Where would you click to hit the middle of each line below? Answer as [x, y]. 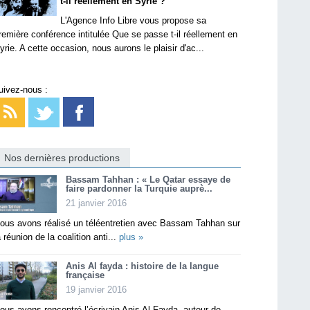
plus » [131, 237]
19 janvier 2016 [96, 289]
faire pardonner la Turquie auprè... [139, 189]
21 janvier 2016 [96, 203]
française [85, 275]
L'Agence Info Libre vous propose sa [133, 21]
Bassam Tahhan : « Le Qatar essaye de [148, 180]
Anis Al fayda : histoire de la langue [142, 266]
